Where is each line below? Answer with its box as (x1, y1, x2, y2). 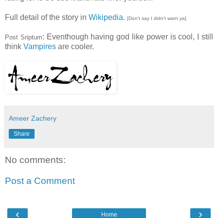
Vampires (23, 42, 56, 51)
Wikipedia (89, 13, 123, 21)
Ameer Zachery (9, 114, 56, 122)
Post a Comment (5, 176, 75, 186)
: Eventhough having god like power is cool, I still (42, 32, 214, 41)
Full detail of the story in (5, 13, 89, 21)
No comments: (5, 154, 66, 165)
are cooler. (56, 42, 94, 51)
